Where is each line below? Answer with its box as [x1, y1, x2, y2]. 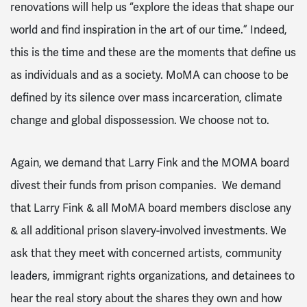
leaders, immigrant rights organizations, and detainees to [10, 268, 295, 283]
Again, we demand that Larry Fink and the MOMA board [10, 155, 289, 170]
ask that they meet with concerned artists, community [10, 245, 282, 260]
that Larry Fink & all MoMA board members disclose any [10, 200, 291, 215]
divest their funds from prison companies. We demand [10, 177, 281, 193]
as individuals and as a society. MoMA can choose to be [10, 67, 288, 82]
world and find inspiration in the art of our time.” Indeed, [10, 22, 287, 37]
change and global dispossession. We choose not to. [10, 112, 269, 127]
